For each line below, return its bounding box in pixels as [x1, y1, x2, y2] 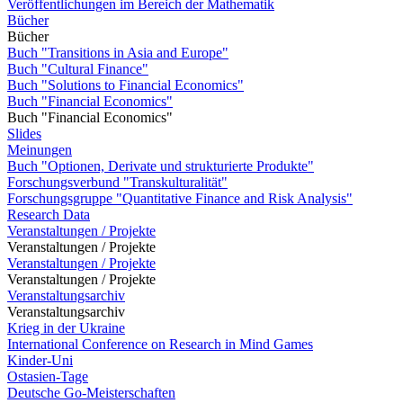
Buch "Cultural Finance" [7, 61, 148, 76]
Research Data [7, 207, 90, 222]
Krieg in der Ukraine [7, 320, 125, 336]
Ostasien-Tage [7, 369, 88, 384]
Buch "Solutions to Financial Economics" [7, 77, 244, 93]
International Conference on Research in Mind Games [7, 336, 313, 352]
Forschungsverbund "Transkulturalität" [7, 175, 228, 190]
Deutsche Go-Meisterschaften [7, 385, 175, 400]
